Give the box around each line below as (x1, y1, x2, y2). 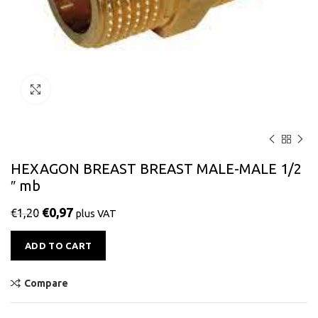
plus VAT (76, 208, 116, 219)
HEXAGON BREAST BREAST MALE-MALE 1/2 (11, 160, 302, 177)
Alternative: (106, 233, 158, 244)
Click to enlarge (50, 84, 123, 94)
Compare (24, 278, 68, 289)
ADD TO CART (25, 241, 92, 251)
